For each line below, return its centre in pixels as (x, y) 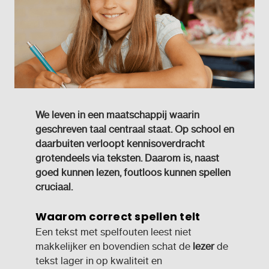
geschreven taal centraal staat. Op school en (134, 129)
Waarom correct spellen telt (118, 216)
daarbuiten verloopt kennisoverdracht (120, 144)
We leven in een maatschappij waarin (117, 115)
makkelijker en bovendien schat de (114, 246)
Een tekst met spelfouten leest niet (113, 232)
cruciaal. (55, 187)
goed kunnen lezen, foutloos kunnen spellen (133, 172)
